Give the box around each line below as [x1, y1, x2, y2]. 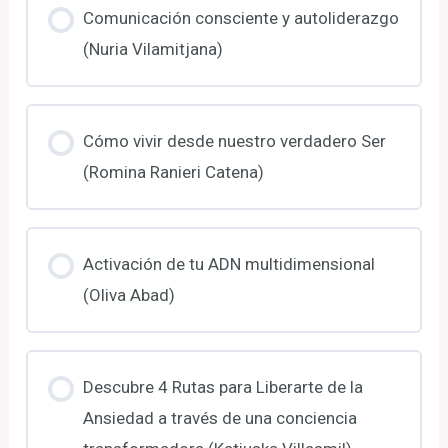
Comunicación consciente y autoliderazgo [82, 7, 399, 28]
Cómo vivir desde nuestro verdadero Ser [82, 130, 386, 151]
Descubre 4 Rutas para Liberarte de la [82, 376, 363, 397]
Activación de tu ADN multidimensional [82, 253, 375, 274]
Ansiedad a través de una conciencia [82, 407, 357, 428]
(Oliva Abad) [82, 284, 175, 305]
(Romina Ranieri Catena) [82, 161, 264, 182]
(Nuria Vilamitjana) [82, 38, 223, 59]
